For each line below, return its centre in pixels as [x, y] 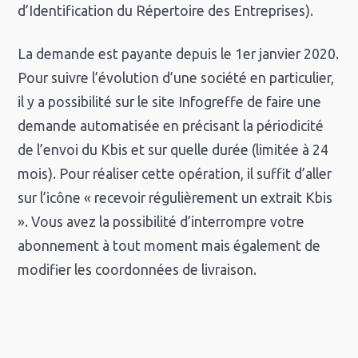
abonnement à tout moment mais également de [169, 246]
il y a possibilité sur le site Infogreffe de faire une [170, 102]
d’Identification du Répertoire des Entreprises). [166, 11]
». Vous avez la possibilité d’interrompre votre [161, 222]
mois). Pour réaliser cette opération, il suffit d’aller [175, 174]
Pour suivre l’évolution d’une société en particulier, [176, 78]
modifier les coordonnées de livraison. [137, 270]
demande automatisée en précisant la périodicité [171, 126]
